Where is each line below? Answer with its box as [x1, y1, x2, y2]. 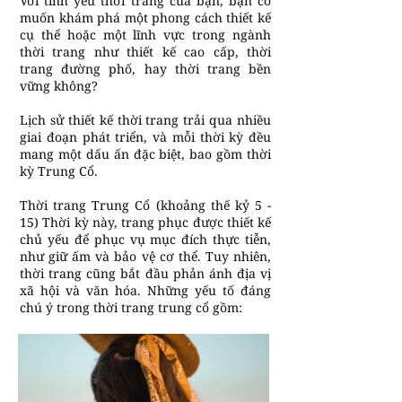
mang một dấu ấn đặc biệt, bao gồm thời [20, 145, 271, 162]
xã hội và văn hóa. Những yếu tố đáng [20, 282, 271, 299]
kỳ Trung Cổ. [20, 162, 98, 179]
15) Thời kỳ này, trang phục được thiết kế [20, 214, 271, 231]
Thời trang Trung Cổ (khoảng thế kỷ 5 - [20, 197, 271, 214]
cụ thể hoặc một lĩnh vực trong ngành [20, 26, 271, 43]
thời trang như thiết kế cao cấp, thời [20, 43, 271, 60]
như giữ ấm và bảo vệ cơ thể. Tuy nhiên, [20, 248, 271, 265]
